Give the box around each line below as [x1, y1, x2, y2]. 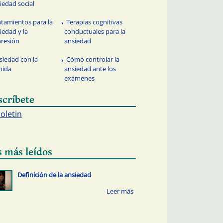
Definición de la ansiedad [17, 170, 91, 180]
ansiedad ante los [64, 64, 116, 74]
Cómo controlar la [66, 55, 120, 64]
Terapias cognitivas [66, 17, 123, 27]
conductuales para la [64, 27, 126, 36]
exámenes [64, 74, 95, 83]
